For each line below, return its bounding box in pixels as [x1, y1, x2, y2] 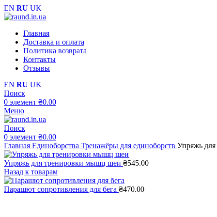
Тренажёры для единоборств [81, 141, 177, 150]
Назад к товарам [4, 168, 58, 176]
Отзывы [23, 64, 50, 72]
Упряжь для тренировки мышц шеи [4, 159, 123, 167]
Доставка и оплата [23, 38, 84, 46]
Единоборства [32, 141, 81, 150]
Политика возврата [23, 46, 87, 55]
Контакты [23, 55, 56, 63]
